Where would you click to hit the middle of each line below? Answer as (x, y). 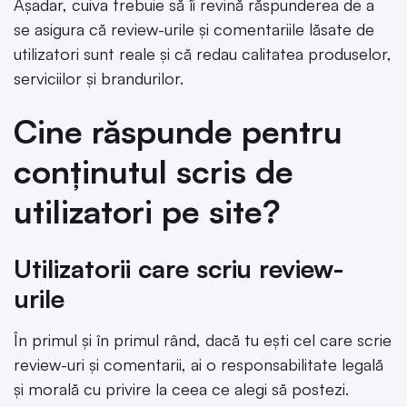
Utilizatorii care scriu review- (179, 268)
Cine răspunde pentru (178, 131)
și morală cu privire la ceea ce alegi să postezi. (181, 388)
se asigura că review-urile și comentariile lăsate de (194, 30)
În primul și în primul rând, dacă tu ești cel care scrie (203, 339)
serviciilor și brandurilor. (99, 79)
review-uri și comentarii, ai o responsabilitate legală (199, 364)
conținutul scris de (154, 171)
